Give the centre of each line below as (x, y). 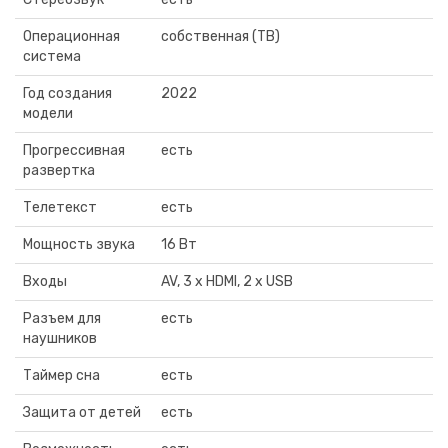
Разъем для (62, 318)
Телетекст (60, 207)
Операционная (71, 36)
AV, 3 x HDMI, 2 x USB (227, 281)
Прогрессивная (74, 150)
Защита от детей (82, 412)
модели (48, 113)
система (52, 56)
